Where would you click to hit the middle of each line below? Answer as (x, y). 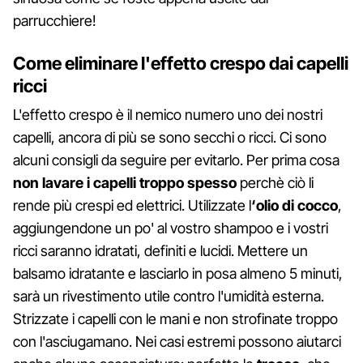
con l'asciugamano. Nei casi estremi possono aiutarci (177, 341)
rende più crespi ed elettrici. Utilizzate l (132, 205)
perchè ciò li (275, 182)
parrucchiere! (55, 20)
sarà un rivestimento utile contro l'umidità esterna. (169, 296)
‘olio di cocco (295, 205)
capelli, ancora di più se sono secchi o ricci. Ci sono (170, 137)
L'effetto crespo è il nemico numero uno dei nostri (168, 114)
